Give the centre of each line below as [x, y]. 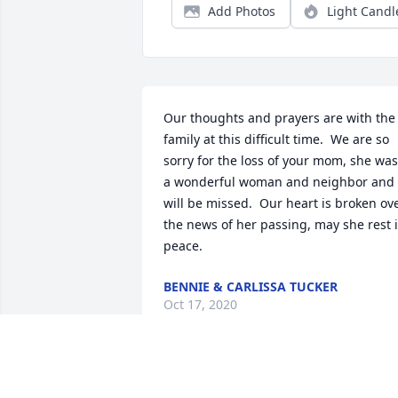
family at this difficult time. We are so [276, 139]
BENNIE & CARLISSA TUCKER [251, 287]
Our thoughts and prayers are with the [279, 118]
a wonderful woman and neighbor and [279, 182]
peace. [183, 246]
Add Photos [242, 12]
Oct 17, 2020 [200, 305]
